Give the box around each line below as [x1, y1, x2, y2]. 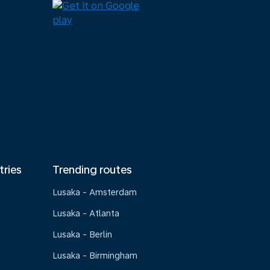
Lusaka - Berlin [52, 230, 113, 239]
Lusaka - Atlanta [52, 209, 120, 218]
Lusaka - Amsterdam [52, 187, 137, 197]
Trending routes [52, 163, 133, 176]
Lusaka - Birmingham [52, 251, 138, 260]
